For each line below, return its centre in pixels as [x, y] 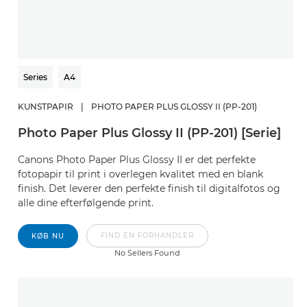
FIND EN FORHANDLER [147, 235]
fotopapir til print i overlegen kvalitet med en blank [140, 174]
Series [35, 77]
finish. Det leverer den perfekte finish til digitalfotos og [149, 188]
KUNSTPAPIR [46, 107]
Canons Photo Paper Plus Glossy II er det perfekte [137, 160]
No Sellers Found [147, 253]
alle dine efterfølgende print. [86, 203]
